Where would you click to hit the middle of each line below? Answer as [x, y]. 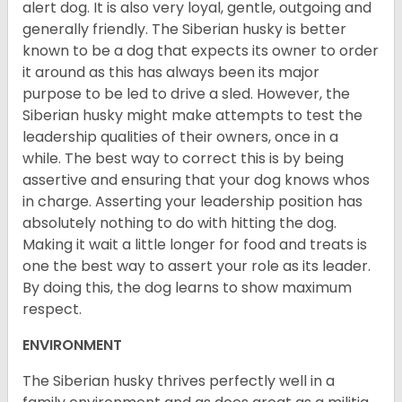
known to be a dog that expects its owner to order [201, 51]
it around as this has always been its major [171, 73]
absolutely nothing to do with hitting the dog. [179, 223]
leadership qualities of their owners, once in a [180, 137]
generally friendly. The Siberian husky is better [184, 30]
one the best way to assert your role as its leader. [197, 267]
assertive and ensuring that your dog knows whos [196, 180]
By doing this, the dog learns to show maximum [187, 288]
